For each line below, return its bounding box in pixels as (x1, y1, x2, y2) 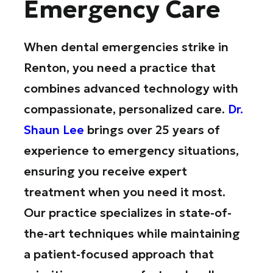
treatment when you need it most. (24, 184, 226, 199)
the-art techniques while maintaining (24, 225, 241, 241)
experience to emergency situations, (24, 143, 239, 158)
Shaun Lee (24, 122, 85, 137)
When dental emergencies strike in (24, 39, 229, 54)
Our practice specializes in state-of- (24, 205, 232, 220)
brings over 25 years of (84, 122, 221, 137)
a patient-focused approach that (24, 246, 214, 261)
